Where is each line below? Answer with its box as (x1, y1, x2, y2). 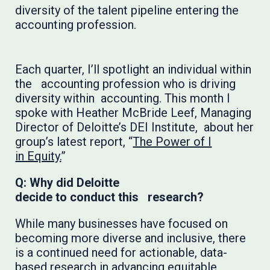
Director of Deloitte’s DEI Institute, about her (15, 120, 254, 134)
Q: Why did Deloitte (15, 175, 120, 190)
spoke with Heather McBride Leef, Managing (15, 105, 252, 120)
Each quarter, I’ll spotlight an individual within (15, 62, 252, 77)
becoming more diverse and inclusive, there (15, 231, 246, 245)
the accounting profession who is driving (15, 77, 236, 91)
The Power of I (133, 134, 212, 149)
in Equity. (15, 149, 61, 163)
